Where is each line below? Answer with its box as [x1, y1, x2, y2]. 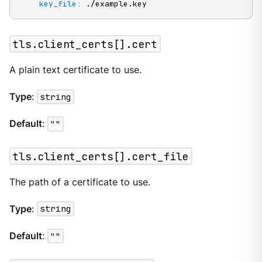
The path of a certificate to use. [9, 176, 150, 188]
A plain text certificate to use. [9, 64, 142, 75]
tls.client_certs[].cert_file [12, 149, 189, 163]
